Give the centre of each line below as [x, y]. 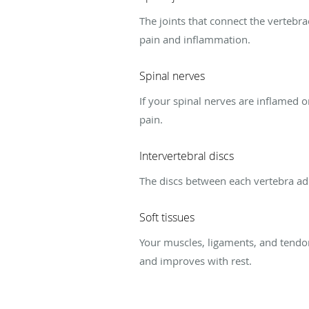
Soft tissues [167, 217]
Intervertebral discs [187, 156]
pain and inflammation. [195, 39]
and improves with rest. [196, 260]
